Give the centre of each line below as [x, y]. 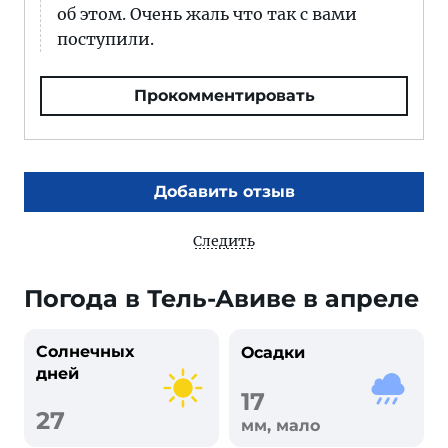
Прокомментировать [224, 95]
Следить [224, 241]
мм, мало [280, 425]
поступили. [105, 39]
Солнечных [85, 351]
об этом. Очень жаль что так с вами [207, 14]
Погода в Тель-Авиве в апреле [221, 298]
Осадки [273, 352]
